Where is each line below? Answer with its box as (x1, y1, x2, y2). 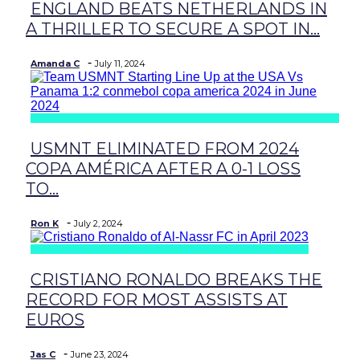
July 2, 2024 (74, 218, 123, 229)
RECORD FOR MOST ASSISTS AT (26, 290, 288, 309)
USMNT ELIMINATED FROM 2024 (31, 139, 299, 158)
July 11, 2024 (95, 58, 145, 69)
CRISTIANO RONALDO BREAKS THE (31, 270, 322, 289)
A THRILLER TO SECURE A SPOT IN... (26, 19, 320, 39)
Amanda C (31, 58, 80, 69)
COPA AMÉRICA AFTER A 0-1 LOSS (26, 159, 301, 178)
